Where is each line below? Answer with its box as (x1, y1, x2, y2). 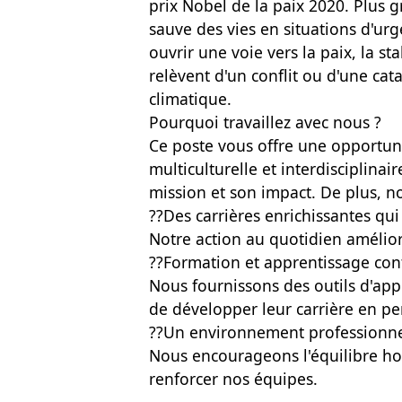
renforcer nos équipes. (149, 368, 318, 389)
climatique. (149, 88, 232, 109)
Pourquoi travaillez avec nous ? (149, 111, 381, 133)
